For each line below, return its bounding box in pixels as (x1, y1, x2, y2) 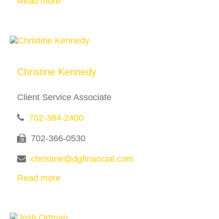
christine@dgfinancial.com (31, 153, 133, 164)
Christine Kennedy (17, 66, 96, 77)
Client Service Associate (17, 92, 111, 102)
